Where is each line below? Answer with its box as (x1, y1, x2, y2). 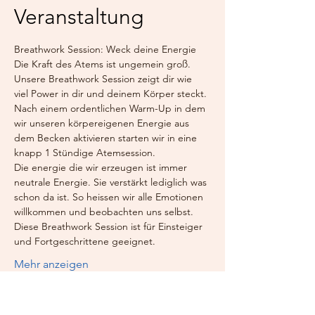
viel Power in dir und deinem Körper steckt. (14, 87, 207, 100)
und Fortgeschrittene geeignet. (14, 235, 155, 247)
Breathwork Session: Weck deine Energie (14, 43, 196, 56)
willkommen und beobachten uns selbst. (14, 205, 193, 218)
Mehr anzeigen (14, 257, 89, 271)
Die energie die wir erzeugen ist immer (14, 161, 190, 174)
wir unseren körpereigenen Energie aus (14, 117, 192, 129)
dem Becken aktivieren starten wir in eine (14, 131, 200, 144)
